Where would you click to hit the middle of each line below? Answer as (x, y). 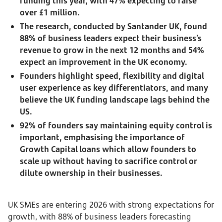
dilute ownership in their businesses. (91, 173)
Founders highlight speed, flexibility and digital (112, 76)
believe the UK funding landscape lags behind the (115, 100)
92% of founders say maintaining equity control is (116, 125)
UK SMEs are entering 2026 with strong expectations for (111, 205)
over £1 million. (50, 12)
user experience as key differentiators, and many (114, 88)
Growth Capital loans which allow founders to (108, 149)
